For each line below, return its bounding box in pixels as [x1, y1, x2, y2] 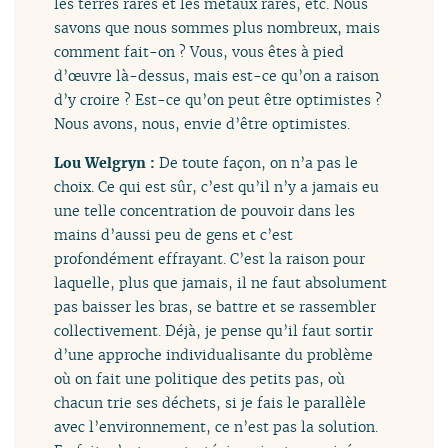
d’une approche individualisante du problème [54, 344, 374, 364]
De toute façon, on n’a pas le [159, 152, 359, 172]
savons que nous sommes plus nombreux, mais [54, 18, 381, 38]
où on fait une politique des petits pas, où [54, 368, 346, 388]
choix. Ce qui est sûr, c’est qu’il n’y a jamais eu [54, 176, 380, 196]
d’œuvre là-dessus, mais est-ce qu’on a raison [54, 66, 380, 86]
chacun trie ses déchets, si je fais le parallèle [54, 392, 367, 412]
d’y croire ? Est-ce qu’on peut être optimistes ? [54, 90, 383, 110]
